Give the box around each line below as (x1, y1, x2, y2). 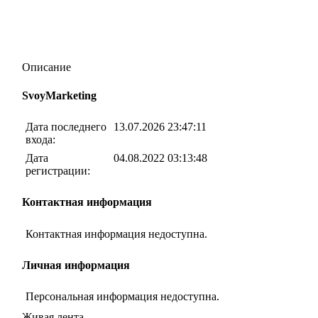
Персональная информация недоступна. (26, 290, 219, 303)
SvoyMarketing (22, 89, 97, 102)
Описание (22, 61, 71, 74)
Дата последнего (26, 121, 106, 133)
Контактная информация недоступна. (26, 227, 207, 240)
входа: (26, 133, 55, 146)
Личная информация (22, 258, 130, 271)
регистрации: (26, 165, 90, 177)
